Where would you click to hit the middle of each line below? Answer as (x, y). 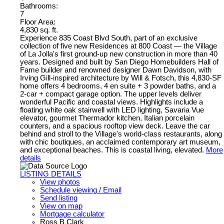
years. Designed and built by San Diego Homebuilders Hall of (119, 62)
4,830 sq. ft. (39, 30)
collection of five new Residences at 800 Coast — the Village (118, 46)
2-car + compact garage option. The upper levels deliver (111, 94)
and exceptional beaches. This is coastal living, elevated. (112, 150)
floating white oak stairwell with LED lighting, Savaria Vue (112, 110)
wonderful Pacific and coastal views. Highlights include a (111, 102)
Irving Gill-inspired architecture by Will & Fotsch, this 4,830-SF (121, 78)
